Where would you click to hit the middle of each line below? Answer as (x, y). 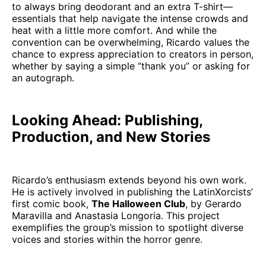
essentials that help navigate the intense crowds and (130, 18)
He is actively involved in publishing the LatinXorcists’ (132, 192)
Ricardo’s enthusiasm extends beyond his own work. (129, 180)
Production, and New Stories (111, 137)
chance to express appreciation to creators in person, (133, 54)
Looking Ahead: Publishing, (107, 120)
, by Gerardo (213, 204)
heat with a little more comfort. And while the (114, 30)
